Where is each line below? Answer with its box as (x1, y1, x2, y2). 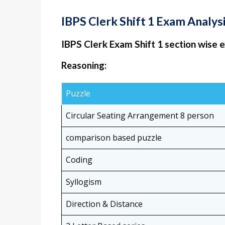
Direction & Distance (66, 198, 143, 209)
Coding (66, 154, 92, 165)
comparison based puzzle (66, 132, 162, 143)
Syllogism (66, 176, 101, 187)
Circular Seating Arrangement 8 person (66, 109, 214, 121)
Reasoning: (61, 59, 106, 71)
